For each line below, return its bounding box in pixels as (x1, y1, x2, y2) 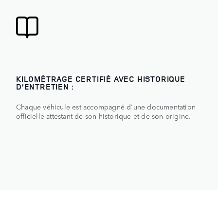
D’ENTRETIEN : (16, 81, 74, 92)
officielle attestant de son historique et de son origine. (16, 110, 191, 121)
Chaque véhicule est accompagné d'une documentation (16, 101, 196, 111)
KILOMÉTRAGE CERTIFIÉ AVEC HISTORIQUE (16, 73, 185, 84)
